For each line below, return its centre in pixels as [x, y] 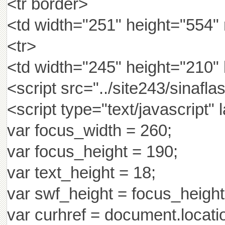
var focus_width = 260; [89, 130]
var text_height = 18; [81, 173]
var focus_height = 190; [92, 151]
